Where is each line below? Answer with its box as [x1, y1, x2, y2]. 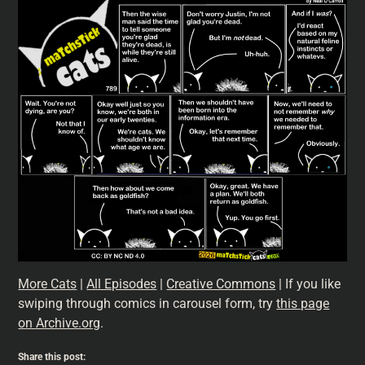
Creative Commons [166, 275, 276, 292]
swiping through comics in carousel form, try [18, 295, 277, 311]
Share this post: [18, 350, 86, 363]
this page [276, 295, 330, 311]
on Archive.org [18, 314, 101, 331]
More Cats [18, 275, 77, 292]
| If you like [275, 275, 341, 292]
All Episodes [86, 275, 157, 292]
